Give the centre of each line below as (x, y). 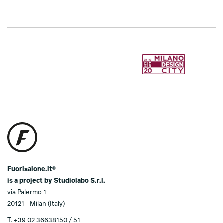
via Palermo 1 (27, 192)
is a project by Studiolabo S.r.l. (56, 181)
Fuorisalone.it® (32, 169)
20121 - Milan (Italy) (36, 204)
